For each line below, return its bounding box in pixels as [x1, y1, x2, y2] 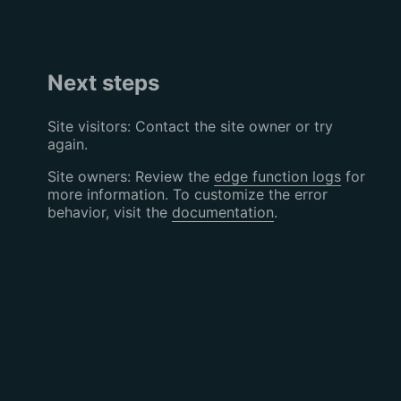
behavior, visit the [47, 202, 172, 221]
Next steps [47, 69, 159, 96]
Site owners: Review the [47, 166, 214, 185]
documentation [171, 202, 274, 221]
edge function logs [213, 166, 341, 185]
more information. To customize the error [47, 184, 328, 203]
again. [47, 134, 88, 153]
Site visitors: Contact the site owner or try [47, 116, 333, 135]
